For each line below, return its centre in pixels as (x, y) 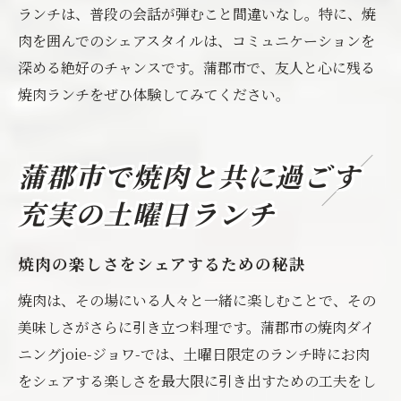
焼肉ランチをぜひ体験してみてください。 (154, 94)
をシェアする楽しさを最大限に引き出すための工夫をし (197, 381)
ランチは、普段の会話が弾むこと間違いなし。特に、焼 (197, 14)
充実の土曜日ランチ (147, 218)
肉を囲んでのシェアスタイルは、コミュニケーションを (196, 41)
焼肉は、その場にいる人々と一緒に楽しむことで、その (197, 300)
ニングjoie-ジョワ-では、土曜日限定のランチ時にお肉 (194, 354)
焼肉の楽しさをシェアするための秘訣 (162, 266)
